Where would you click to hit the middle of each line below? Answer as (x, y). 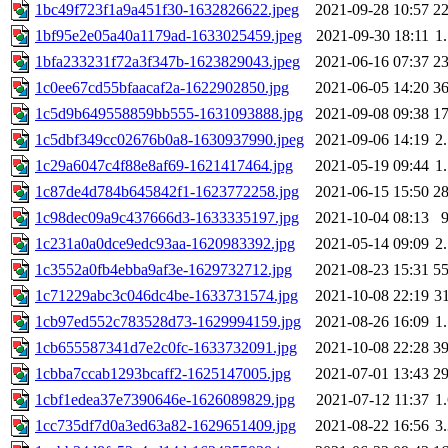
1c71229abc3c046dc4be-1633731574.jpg (166, 296)
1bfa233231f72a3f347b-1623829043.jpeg (167, 62)
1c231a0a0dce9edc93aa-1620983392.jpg (165, 244)
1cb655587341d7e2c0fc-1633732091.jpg (166, 348)
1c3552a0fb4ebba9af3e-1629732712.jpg (163, 270)
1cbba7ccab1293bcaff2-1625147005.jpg (163, 374)
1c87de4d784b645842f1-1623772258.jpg (167, 192)
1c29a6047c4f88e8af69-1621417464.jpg (164, 166)
